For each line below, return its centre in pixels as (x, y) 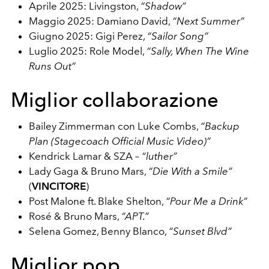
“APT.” (135, 216)
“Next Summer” (208, 21)
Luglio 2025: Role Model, (88, 51)
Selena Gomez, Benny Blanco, (99, 231)
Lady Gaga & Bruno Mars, (89, 171)
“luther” (159, 156)
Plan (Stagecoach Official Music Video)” (120, 141)
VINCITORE (59, 186)
